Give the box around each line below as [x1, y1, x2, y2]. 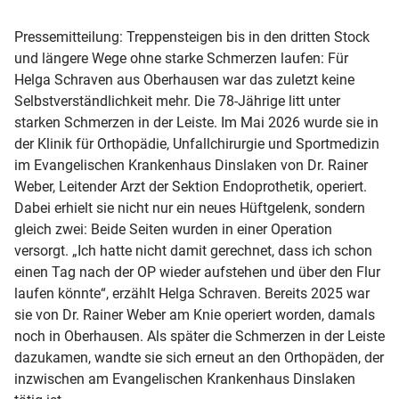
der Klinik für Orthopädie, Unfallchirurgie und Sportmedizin [14, 134, 379, 152]
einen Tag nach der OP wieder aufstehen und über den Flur [14, 263, 380, 281]
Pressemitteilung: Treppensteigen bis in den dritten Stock [14, 28, 370, 45]
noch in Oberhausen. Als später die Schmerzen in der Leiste [14, 327, 385, 345]
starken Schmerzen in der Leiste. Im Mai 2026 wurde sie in [14, 113, 379, 131]
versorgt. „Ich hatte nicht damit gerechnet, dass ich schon [14, 241, 372, 259]
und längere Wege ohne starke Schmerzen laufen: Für [14, 49, 348, 67]
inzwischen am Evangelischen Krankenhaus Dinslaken [14, 370, 355, 387]
